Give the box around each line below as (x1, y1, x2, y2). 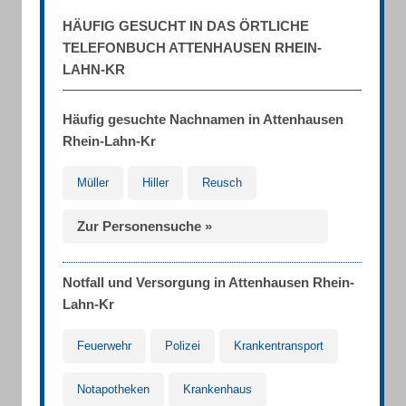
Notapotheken (77, 382, 150, 396)
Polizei (165, 339, 200, 353)
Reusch (202, 176, 242, 189)
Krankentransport (234, 339, 324, 353)
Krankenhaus (183, 382, 252, 396)
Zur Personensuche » (77, 218, 212, 234)
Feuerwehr (77, 339, 131, 353)
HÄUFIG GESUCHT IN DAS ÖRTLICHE (63, 18, 309, 34)
